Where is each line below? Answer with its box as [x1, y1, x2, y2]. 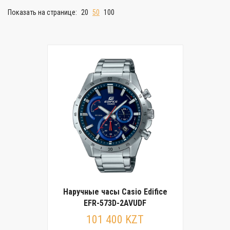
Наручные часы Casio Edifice [63, 187, 167, 197]
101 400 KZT [86, 213, 144, 226]
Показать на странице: [8, 8, 79, 16]
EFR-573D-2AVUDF [84, 198, 146, 208]
